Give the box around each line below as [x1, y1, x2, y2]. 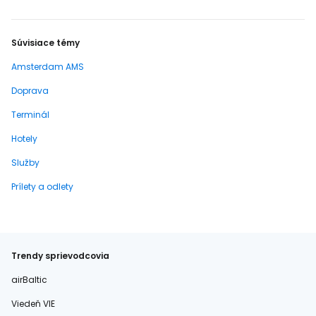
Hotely [11, 133, 37, 145]
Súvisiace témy [11, 37, 80, 49]
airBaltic [11, 274, 47, 286]
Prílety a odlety [11, 181, 73, 193]
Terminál [11, 109, 49, 121]
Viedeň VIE [11, 298, 55, 310]
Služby [11, 157, 39, 169]
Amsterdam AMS [11, 61, 84, 73]
